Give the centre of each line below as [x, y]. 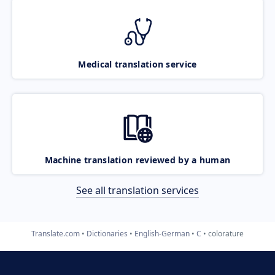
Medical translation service [137, 64]
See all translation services [137, 190]
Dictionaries [107, 233]
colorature [226, 233]
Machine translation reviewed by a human [137, 160]
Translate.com [56, 233]
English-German [162, 233]
